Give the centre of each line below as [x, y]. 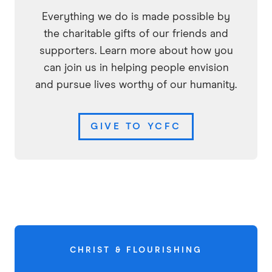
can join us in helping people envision [136, 68]
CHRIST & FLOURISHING [136, 250]
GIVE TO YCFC [136, 127]
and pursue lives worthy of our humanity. [136, 85]
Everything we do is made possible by [136, 17]
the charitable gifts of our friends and [136, 34]
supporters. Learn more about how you [136, 51]
